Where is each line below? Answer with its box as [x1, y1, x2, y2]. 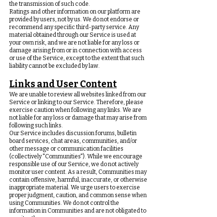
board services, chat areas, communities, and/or [9, 138, 137, 144]
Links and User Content [9, 78, 117, 90]
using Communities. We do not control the [9, 200, 119, 206]
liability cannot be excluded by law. [9, 62, 100, 69]
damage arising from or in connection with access [9, 47, 142, 54]
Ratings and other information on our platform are [9, 8, 140, 15]
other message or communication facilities [9, 145, 124, 152]
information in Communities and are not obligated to [9, 207, 146, 214]
